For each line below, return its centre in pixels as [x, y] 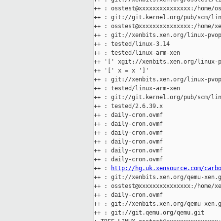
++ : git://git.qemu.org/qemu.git [149, 213]
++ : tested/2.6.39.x [128, 106]
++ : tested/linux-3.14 [132, 44]
